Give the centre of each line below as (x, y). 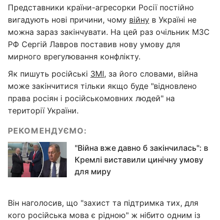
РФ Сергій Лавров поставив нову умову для (94, 44)
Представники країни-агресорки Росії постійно (101, 7)
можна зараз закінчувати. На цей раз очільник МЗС (109, 32)
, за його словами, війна (151, 74)
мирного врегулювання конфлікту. (74, 56)
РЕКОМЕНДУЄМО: (48, 131)
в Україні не (173, 20)
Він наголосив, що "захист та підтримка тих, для (103, 203)
